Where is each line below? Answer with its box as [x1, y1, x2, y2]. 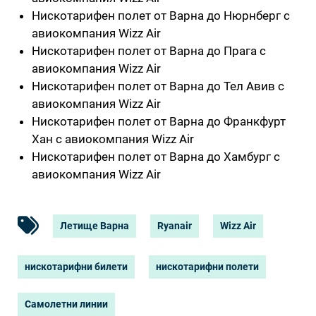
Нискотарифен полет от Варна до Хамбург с [32, 149, 280, 164]
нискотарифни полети [156, 260, 259, 272]
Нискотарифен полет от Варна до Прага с [32, 43, 266, 58]
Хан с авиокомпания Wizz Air [32, 131, 194, 146]
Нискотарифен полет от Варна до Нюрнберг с [32, 8, 290, 23]
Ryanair [157, 220, 192, 231]
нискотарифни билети [25, 260, 128, 272]
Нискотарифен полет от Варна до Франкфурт [32, 114, 286, 128]
